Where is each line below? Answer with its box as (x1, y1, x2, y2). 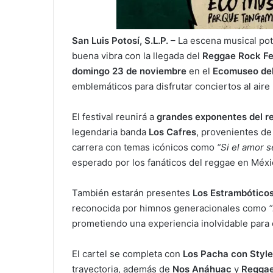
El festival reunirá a (72, 111, 157, 123)
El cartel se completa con (72, 248, 183, 260)
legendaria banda (72, 126, 149, 138)
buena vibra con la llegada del (72, 50, 202, 62)
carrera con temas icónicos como (72, 141, 217, 154)
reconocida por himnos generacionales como (72, 202, 269, 214)
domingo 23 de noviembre (72, 65, 186, 77)
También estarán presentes (72, 187, 193, 199)
